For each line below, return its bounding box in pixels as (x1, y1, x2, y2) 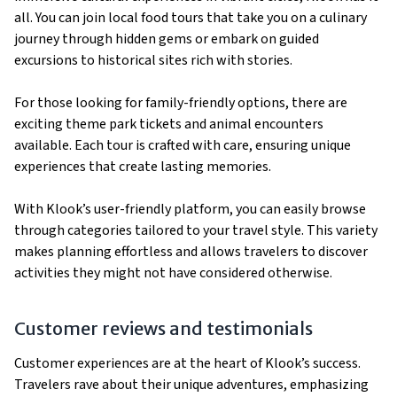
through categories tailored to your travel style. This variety (14, 221, 378, 241)
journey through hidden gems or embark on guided (14, 29, 319, 50)
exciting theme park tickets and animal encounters (14, 114, 323, 135)
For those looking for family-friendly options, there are (14, 93, 347, 113)
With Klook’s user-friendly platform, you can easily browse (14, 199, 366, 220)
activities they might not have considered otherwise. (14, 263, 332, 284)
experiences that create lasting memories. (14, 157, 271, 177)
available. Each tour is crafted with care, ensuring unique (14, 136, 351, 156)
